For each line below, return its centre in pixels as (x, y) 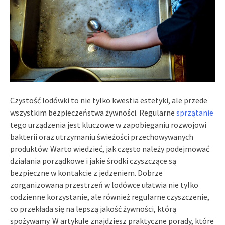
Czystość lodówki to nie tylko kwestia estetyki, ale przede (109, 100)
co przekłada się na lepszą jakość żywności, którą (93, 209)
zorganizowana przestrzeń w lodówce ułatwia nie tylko (104, 185)
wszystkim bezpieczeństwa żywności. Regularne (93, 112)
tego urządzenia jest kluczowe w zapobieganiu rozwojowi (108, 124)
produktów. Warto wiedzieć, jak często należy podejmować (110, 148)
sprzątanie (195, 112)
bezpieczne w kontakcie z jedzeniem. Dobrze (86, 173)
